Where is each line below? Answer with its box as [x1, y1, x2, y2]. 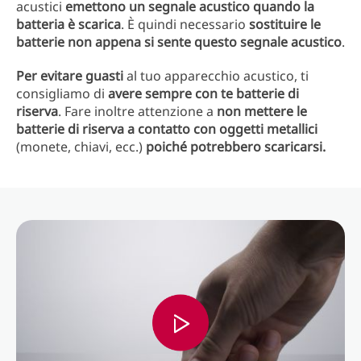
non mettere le [214, 102, 307, 120]
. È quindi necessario [121, 15, 249, 33]
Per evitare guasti [16, 67, 127, 85]
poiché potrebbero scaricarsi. [146, 138, 326, 156]
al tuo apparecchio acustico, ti [127, 67, 309, 85]
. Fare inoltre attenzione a [58, 102, 214, 120]
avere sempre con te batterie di [105, 85, 299, 102]
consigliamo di [16, 85, 105, 102]
